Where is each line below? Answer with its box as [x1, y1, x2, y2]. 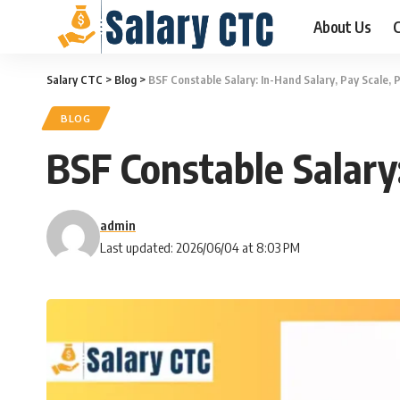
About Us [313, 16, 371, 37]
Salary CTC [46, 72, 103, 87]
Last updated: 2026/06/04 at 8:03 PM [100, 239, 300, 255]
